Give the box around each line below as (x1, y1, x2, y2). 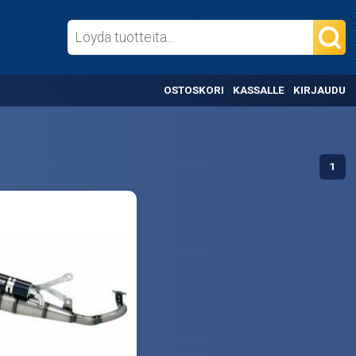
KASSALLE (232, 84, 284, 97)
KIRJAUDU (292, 84, 346, 97)
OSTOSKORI (164, 84, 225, 97)
